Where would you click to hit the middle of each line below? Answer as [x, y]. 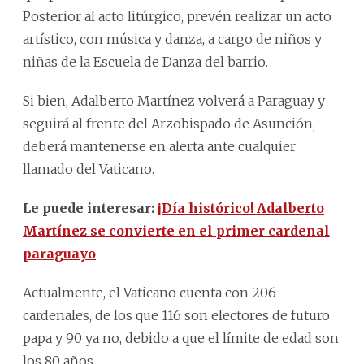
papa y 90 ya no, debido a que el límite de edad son [181, 338]
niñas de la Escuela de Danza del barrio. [145, 61]
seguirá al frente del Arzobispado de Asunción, [169, 123]
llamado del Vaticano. [89, 169]
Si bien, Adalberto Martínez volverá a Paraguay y [174, 100]
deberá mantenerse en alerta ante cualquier [159, 146]
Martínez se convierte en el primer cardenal [176, 230]
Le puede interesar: [90, 208]
